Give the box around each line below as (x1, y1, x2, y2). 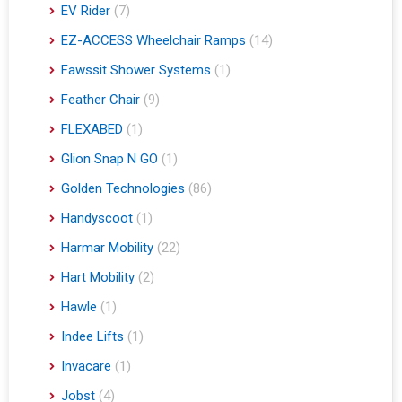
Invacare (61, 362, 111, 379)
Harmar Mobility (61, 243, 153, 260)
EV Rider (61, 6, 110, 23)
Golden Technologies (61, 184, 185, 201)
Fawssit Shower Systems (61, 66, 211, 83)
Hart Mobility (61, 273, 135, 290)
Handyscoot (61, 214, 133, 231)
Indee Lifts (61, 332, 124, 349)
